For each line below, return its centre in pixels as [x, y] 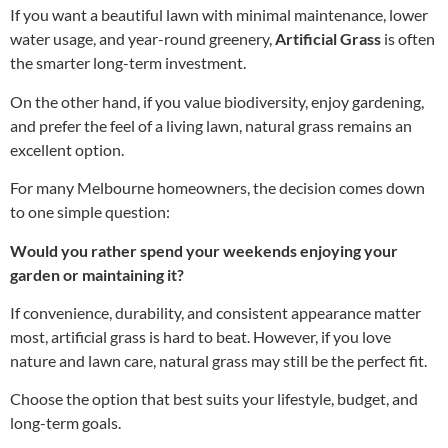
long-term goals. [65, 423]
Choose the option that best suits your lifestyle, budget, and [214, 399]
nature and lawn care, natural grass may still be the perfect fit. [218, 360]
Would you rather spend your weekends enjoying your [204, 250]
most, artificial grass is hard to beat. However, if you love [200, 336]
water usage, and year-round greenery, [142, 39]
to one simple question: [90, 212]
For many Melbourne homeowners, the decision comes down [217, 188]
